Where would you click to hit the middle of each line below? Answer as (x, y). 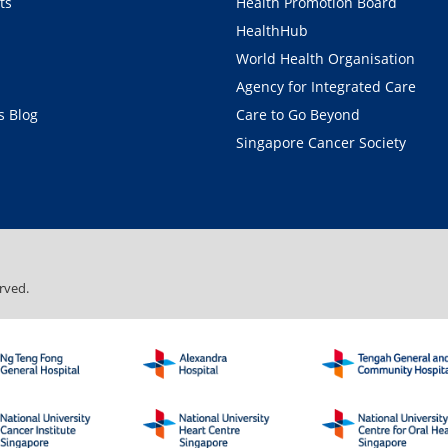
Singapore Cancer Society (321, 142)
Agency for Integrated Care (326, 86)
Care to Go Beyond (298, 114)
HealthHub (272, 30)
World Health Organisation (325, 58)
